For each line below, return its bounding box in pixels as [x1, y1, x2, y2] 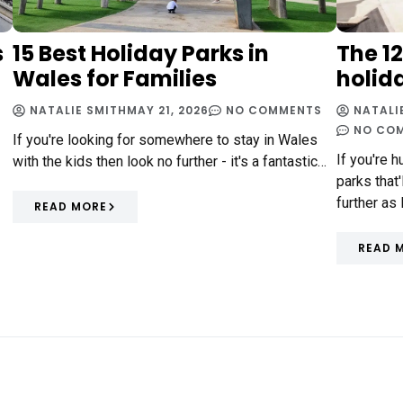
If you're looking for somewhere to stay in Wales [13, 131, 318, 149]
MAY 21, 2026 [127, 103, 209, 119]
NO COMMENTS [226, 103, 322, 119]
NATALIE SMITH [30, 103, 127, 119]
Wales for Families [13, 64, 217, 94]
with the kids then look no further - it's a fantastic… [13, 153, 327, 171]
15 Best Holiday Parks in [13, 39, 269, 69]
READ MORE [34, 199, 107, 215]
